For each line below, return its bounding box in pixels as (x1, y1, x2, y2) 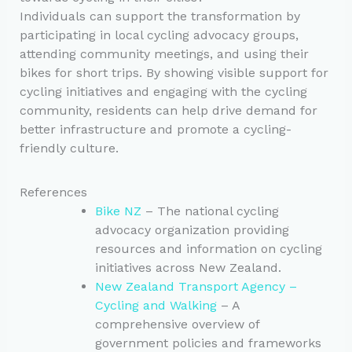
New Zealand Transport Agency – (94, 278, 297, 294)
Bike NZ (94, 203, 141, 218)
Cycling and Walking (94, 297, 217, 313)
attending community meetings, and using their (19, 46, 309, 61)
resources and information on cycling (94, 240, 322, 256)
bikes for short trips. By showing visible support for (19, 64, 328, 80)
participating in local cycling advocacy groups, (19, 27, 299, 42)
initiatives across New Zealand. (94, 259, 281, 275)
